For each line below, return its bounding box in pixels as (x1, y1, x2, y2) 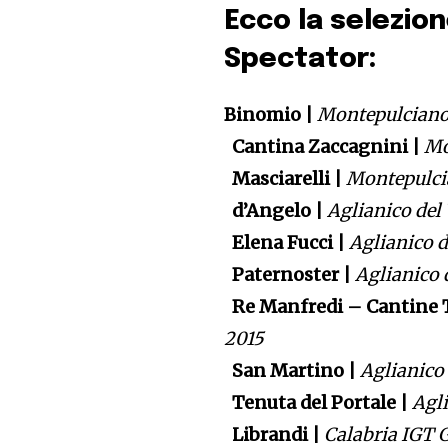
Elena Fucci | (224, 231, 350, 255)
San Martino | (224, 359, 361, 383)
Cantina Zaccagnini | (224, 135, 425, 159)
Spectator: (224, 46, 378, 74)
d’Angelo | (224, 199, 328, 223)
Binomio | (224, 103, 318, 127)
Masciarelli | (224, 167, 347, 191)
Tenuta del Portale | (224, 391, 413, 415)
